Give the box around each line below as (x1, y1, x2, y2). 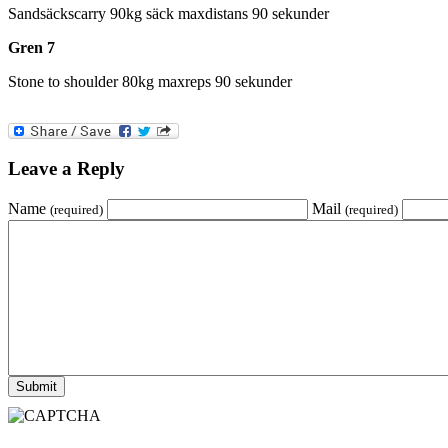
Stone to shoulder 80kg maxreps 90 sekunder (8, 73, 292, 91)
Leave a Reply (8, 158, 125, 180)
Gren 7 (8, 39, 55, 57)
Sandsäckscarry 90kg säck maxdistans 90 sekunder (8, 5, 329, 23)
